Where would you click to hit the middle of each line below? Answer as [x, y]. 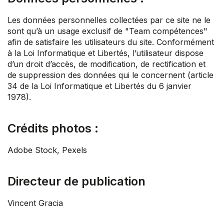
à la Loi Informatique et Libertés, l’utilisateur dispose [105, 53]
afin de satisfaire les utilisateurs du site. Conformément [111, 42]
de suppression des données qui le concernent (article [110, 75]
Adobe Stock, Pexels [47, 150]
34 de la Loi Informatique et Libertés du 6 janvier [99, 86]
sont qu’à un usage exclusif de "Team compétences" [107, 31]
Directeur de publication [76, 181]
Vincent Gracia [35, 203]
